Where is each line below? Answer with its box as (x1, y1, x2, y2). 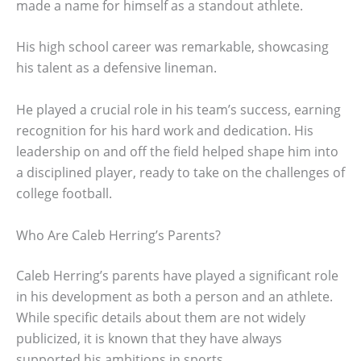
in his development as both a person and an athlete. (16, 287, 333, 305)
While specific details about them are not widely (16, 308, 305, 326)
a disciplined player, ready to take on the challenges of (16, 163, 345, 181)
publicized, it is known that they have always (16, 329, 282, 347)
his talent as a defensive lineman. (16, 59, 217, 77)
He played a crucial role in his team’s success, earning (16, 100, 341, 118)
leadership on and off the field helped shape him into (16, 142, 338, 160)
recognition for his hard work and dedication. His (16, 121, 313, 139)
